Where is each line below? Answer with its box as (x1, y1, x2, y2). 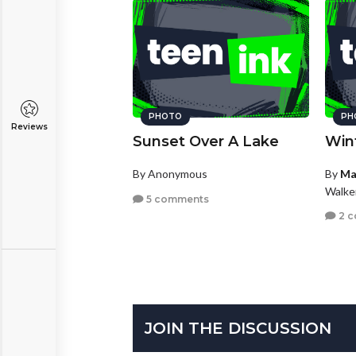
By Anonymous (133, 167, 207, 181)
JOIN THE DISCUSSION (145, 319, 331, 339)
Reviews (10, 122, 48, 132)
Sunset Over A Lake (133, 133, 279, 151)
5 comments (144, 192, 209, 205)
